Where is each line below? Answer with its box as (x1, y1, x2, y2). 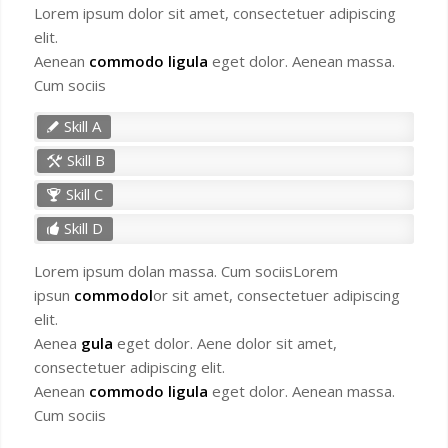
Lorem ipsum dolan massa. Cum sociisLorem (33, 261, 338, 282)
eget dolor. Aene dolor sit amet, (112, 333, 337, 354)
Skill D (63, 218, 103, 239)
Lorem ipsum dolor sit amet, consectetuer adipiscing (33, 3, 396, 24)
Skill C (65, 184, 103, 205)
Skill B (66, 150, 105, 171)
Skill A (63, 116, 101, 137)
